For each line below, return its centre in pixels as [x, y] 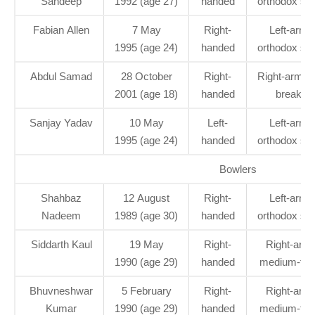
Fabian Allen [61, 30]
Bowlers [238, 169]
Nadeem [61, 215]
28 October [146, 76]
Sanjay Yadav [61, 122]
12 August [146, 198]
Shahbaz [61, 198]
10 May [146, 122]
